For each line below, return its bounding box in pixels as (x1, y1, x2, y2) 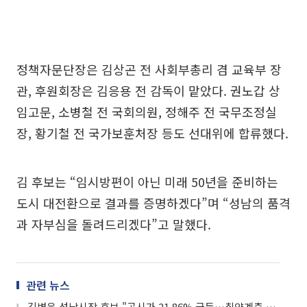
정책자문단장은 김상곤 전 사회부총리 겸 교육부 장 (16, 60, 282, 78)
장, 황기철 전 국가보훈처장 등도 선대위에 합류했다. (16, 123, 288, 142)
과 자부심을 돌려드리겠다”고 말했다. (16, 214, 211, 233)
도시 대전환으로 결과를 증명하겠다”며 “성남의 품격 (16, 193, 291, 212)
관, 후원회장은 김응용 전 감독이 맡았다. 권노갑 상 (16, 81, 280, 99)
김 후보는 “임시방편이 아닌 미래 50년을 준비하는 (16, 172, 278, 191)
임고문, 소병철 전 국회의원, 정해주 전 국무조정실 (16, 102, 277, 121)
